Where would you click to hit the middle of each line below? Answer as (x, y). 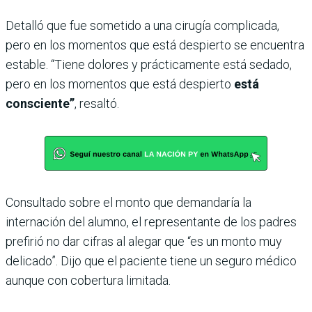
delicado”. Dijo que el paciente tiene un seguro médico (151, 260)
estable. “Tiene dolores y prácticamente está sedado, (149, 64)
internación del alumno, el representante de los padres (151, 221)
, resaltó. (97, 103)
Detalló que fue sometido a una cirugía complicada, (142, 25)
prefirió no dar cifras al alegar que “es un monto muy (144, 241)
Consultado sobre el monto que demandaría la (128, 202)
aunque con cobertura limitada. (88, 280)
